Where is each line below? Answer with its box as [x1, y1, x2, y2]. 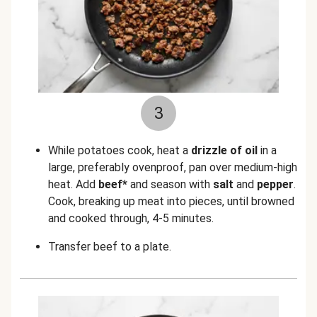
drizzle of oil [191, 144, 258, 157]
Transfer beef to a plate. [48, 240, 171, 253]
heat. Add [48, 178, 98, 191]
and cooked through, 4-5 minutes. [48, 212, 214, 225]
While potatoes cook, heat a [48, 144, 191, 157]
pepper [257, 178, 294, 191]
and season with [127, 178, 213, 191]
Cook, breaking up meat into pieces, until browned [48, 195, 294, 208]
